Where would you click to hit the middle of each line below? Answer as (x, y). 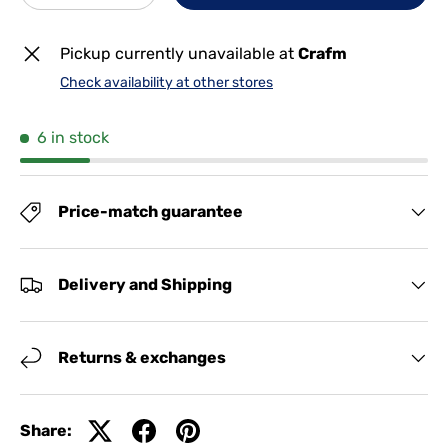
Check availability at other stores (166, 82)
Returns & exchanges (142, 357)
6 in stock (73, 137)
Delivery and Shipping (145, 284)
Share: (46, 430)
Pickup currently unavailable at (179, 53)
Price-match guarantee (150, 211)
